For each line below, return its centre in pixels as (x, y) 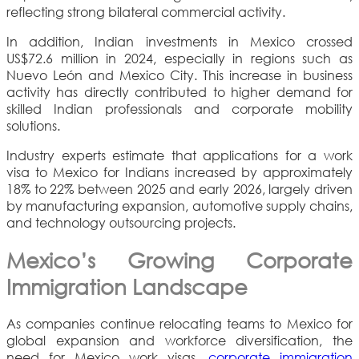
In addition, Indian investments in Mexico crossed (179, 41)
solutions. (33, 125)
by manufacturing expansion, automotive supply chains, (179, 205)
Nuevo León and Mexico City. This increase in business (179, 75)
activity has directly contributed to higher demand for (179, 91)
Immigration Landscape (127, 286)
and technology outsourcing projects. (121, 222)
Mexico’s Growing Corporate (179, 259)
